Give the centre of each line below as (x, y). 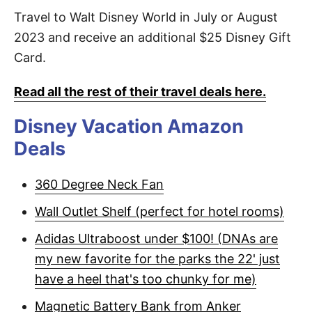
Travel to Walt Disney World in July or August (146, 17)
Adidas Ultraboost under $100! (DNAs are (156, 239)
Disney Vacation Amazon (129, 126)
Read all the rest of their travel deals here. (140, 92)
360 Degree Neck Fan (99, 184)
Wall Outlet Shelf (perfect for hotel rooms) (159, 211)
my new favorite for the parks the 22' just (157, 259)
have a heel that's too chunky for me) (146, 279)
